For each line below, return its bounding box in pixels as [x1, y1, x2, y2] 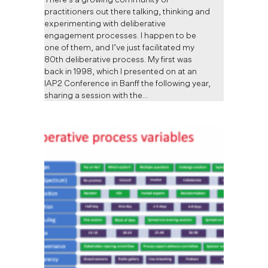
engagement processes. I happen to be [44, 30, 196, 41]
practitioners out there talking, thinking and [44, 6, 210, 17]
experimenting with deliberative [44, 18, 166, 29]
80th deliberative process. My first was [44, 54, 192, 65]
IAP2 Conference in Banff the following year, [44, 78, 211, 89]
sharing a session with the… [44, 90, 148, 100]
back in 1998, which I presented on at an [44, 66, 197, 77]
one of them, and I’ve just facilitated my [44, 42, 194, 53]
